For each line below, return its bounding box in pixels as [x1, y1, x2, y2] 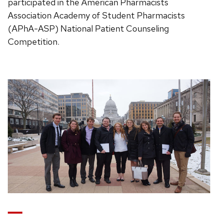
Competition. [8, 36, 59, 47]
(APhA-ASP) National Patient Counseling [8, 22, 169, 34]
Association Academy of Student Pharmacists [8, 9, 185, 21]
